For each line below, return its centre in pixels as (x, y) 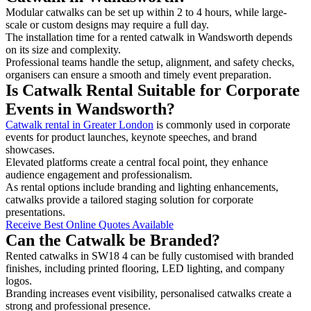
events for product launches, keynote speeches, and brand (131, 137)
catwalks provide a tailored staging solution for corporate (129, 199)
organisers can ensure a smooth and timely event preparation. (138, 74)
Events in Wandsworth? (90, 109)
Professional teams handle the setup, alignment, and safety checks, (150, 62)
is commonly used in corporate (222, 124)
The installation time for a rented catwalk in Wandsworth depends (149, 37)
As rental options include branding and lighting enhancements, (142, 187)
